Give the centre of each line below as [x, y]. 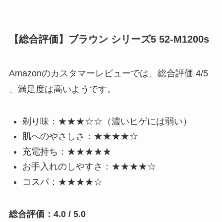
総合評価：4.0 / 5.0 [47, 214]
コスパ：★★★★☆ [62, 182]
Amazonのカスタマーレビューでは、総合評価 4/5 [108, 74]
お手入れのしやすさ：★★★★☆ [89, 167]
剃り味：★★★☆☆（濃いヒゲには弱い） [107, 121]
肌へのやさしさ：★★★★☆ [80, 137]
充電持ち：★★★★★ [67, 151]
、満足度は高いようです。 [62, 89]
